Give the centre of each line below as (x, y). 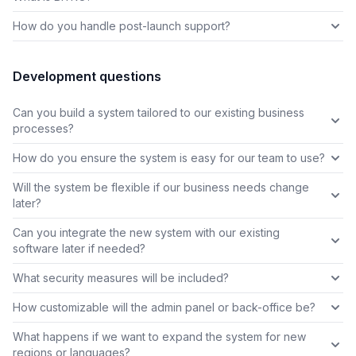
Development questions (87, 77)
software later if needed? (79, 249)
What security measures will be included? (121, 278)
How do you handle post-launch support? (122, 26)
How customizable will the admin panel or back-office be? (164, 308)
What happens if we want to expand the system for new (159, 337)
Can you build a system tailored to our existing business (159, 113)
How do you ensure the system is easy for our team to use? (169, 158)
